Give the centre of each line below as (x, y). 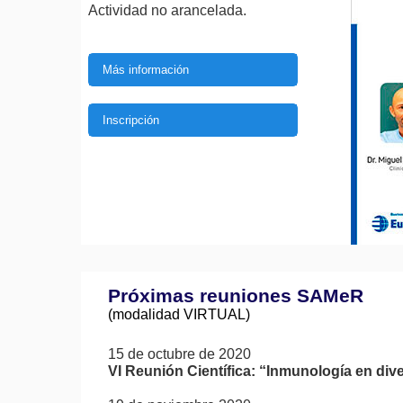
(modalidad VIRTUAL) (179, 314)
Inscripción (130, 120)
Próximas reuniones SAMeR (236, 296)
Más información (145, 70)
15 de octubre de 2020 (179, 354)
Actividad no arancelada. (167, 10)
